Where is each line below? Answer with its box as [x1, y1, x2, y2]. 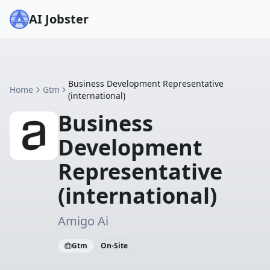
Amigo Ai [58, 213, 108, 229]
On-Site [101, 240, 128, 251]
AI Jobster [29, 11, 89, 27]
